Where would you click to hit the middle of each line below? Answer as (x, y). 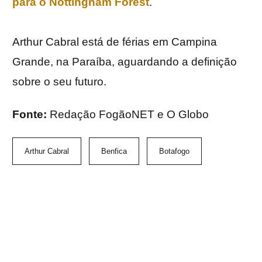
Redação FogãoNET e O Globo (129, 115)
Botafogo (174, 151)
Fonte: (31, 115)
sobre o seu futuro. (59, 82)
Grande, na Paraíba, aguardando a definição (125, 62)
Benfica (114, 151)
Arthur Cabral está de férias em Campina (115, 42)
